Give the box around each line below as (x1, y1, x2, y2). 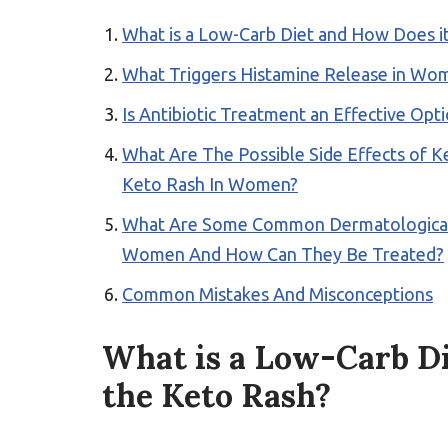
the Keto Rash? (102, 375, 331, 416)
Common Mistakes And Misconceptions (122, 284, 433, 304)
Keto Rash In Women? (122, 174, 298, 194)
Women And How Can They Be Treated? (122, 244, 444, 264)
